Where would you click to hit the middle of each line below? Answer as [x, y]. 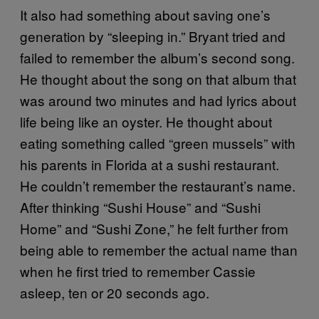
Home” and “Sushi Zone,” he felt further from [154, 228]
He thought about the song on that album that [158, 78]
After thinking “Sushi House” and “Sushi [140, 206]
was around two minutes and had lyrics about [158, 100]
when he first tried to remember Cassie [138, 271]
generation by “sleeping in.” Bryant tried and [153, 36]
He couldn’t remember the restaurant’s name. [158, 185]
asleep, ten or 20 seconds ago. [115, 292]
